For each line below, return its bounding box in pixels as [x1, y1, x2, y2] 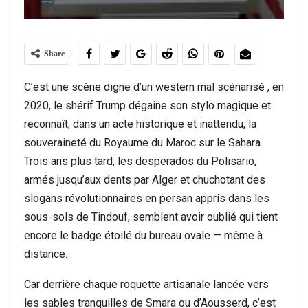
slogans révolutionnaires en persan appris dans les [24, 192, 269, 205]
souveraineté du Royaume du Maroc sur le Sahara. [24, 136, 263, 149]
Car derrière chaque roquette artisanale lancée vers [24, 278, 269, 291]
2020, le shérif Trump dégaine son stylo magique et [24, 99, 271, 112]
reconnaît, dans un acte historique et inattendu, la [24, 118, 256, 131]
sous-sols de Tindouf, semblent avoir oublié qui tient [24, 210, 278, 223]
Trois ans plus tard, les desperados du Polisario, [24, 155, 256, 168]
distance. [24, 247, 67, 261]
